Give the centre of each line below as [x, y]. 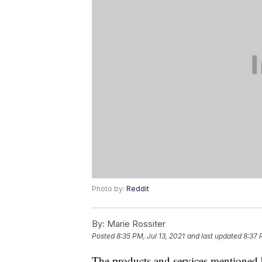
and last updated [214, 236]
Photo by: [109, 189]
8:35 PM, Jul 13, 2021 [151, 236]
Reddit [138, 189]
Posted [104, 236]
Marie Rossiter [135, 224]
